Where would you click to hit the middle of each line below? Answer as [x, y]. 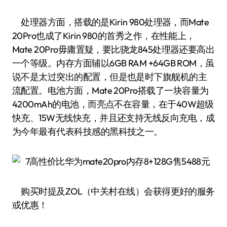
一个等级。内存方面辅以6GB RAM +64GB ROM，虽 [113, 63]
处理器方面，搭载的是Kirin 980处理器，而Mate [111, 22]
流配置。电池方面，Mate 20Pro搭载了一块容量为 [110, 90]
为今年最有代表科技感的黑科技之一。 [87, 131]
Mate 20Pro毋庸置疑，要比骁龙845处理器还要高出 [113, 49]
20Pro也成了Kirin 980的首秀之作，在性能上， [104, 36]
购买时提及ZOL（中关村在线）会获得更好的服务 [113, 191]
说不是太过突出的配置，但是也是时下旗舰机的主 [110, 77]
